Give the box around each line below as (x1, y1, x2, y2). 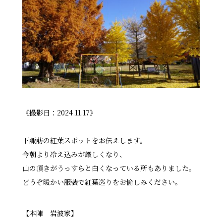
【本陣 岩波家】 (22, 208, 78, 218)
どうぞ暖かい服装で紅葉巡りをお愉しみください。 (22, 177, 182, 187)
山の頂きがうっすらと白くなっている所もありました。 (22, 163, 196, 173)
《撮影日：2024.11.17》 (22, 108, 97, 117)
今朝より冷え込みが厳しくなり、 (22, 149, 126, 159)
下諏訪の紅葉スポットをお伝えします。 (22, 135, 147, 145)
